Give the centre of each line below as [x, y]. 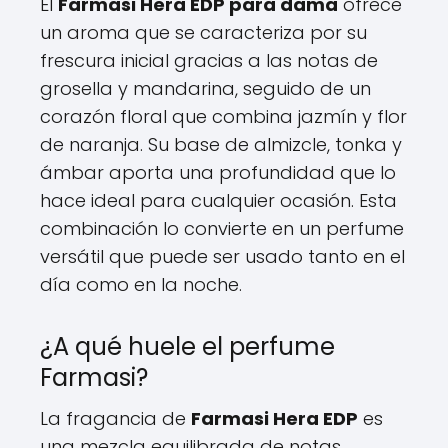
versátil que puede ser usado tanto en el [222, 256]
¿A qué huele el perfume [187, 346]
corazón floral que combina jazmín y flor [223, 116]
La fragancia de [115, 418]
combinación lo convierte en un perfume [222, 228]
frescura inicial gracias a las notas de [209, 60]
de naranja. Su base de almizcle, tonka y [221, 144]
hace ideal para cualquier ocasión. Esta [218, 200]
